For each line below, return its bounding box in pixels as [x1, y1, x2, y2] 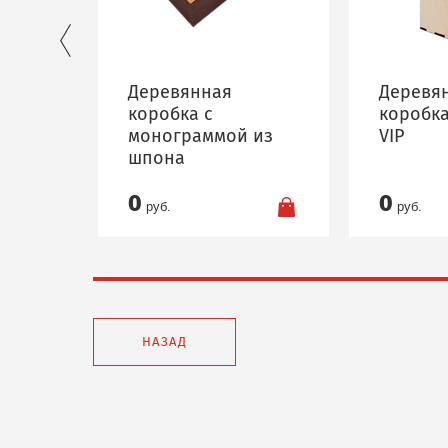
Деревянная [128, 80, 232, 103]
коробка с [128, 102, 213, 125]
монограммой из [128, 124, 273, 147]
